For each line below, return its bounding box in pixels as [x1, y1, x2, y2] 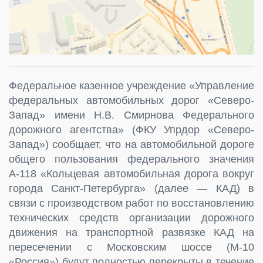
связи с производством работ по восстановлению [9, 197, 254, 209]
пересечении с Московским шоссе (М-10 [9, 241, 254, 253]
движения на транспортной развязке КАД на [9, 226, 254, 238]
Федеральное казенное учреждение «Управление [9, 79, 254, 92]
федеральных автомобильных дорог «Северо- [9, 94, 254, 106]
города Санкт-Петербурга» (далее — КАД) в [9, 182, 254, 194]
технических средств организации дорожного [9, 211, 254, 224]
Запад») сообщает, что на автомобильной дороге [9, 138, 254, 150]
